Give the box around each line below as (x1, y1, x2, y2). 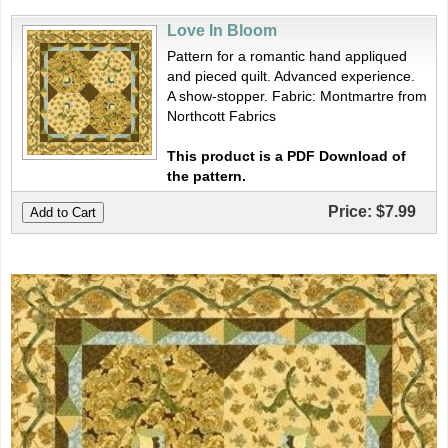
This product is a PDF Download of (167, 148, 406, 164)
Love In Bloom (167, 22, 277, 39)
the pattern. (167, 168, 246, 184)
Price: (328, 203, 376, 220)
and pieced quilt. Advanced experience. (167, 68, 415, 84)
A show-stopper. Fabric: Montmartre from (167, 88, 427, 104)
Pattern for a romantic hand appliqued (167, 48, 407, 64)
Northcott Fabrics (167, 108, 276, 124)
